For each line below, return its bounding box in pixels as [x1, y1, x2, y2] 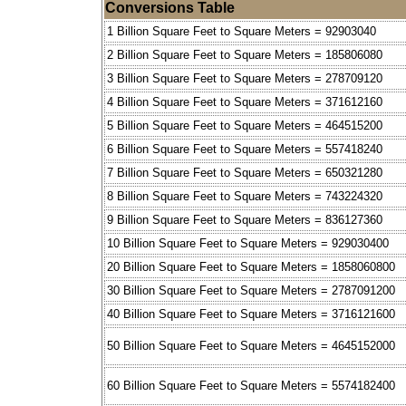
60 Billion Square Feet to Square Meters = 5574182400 [107, 379, 395, 393]
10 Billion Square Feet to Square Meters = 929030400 [107, 237, 389, 251]
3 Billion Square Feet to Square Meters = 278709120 [107, 72, 382, 86]
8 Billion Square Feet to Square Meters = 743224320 [107, 189, 382, 204]
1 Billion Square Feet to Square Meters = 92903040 [107, 24, 376, 39]
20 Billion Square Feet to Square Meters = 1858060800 [107, 260, 395, 275]
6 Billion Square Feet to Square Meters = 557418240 [107, 142, 382, 157]
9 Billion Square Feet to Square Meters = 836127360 [107, 213, 382, 227]
